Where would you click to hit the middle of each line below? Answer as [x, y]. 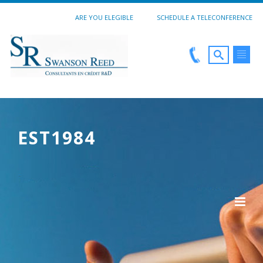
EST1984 [57, 138]
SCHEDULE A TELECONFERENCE [205, 17]
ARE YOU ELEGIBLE [104, 17]
